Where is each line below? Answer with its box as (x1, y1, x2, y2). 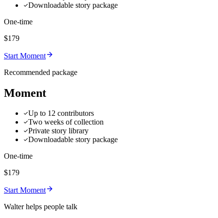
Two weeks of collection (28, 118, 104, 127)
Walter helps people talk (4, 202, 77, 211)
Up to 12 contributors (28, 109, 94, 118)
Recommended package (4, 68, 77, 76)
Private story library (28, 127, 89, 135)
